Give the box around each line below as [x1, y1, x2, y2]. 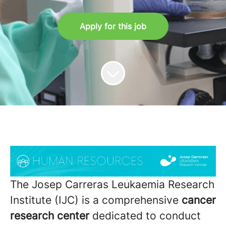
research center [10, 209, 89, 222]
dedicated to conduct [89, 209, 201, 222]
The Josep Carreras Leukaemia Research [10, 178, 214, 191]
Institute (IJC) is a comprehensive [10, 194, 182, 207]
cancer [182, 194, 216, 207]
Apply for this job [80, 21, 146, 31]
